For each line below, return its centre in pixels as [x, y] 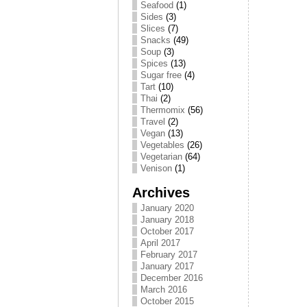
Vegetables [162, 145]
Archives [161, 192]
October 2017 [167, 231]
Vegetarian [161, 157]
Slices [153, 28]
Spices [154, 63]
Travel [153, 122]
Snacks [156, 40]
